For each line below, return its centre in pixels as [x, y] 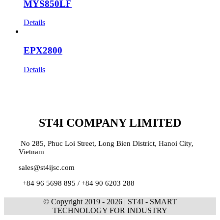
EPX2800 [43, 50]
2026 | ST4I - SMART [142, 201]
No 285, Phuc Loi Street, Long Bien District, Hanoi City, [106, 143]
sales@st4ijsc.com [46, 167]
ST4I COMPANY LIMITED [110, 123]
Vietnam [31, 151]
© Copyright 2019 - [75, 201]
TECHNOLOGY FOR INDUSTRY [110, 210]
